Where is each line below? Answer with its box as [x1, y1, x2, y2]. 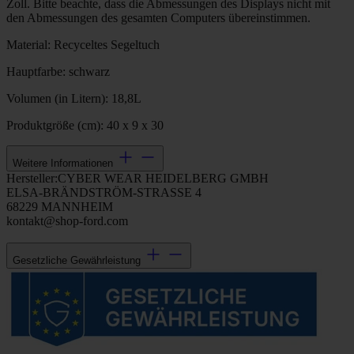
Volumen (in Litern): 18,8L [6, 92, 141, 106]
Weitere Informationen [13, 157, 113, 170]
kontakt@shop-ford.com [6, 214, 128, 228]
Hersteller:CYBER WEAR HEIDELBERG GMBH [6, 171, 269, 186]
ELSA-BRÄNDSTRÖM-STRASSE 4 [6, 186, 201, 200]
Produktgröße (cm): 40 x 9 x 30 [6, 119, 164, 133]
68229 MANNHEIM [6, 200, 113, 214]
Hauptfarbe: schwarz [6, 65, 110, 79]
